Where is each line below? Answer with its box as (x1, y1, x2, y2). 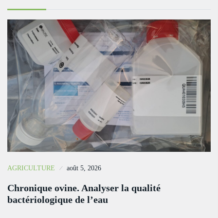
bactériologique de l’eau (7, 194, 108, 205)
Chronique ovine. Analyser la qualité (7, 182, 161, 193)
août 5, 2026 (67, 164, 101, 172)
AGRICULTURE (7, 164, 55, 172)
